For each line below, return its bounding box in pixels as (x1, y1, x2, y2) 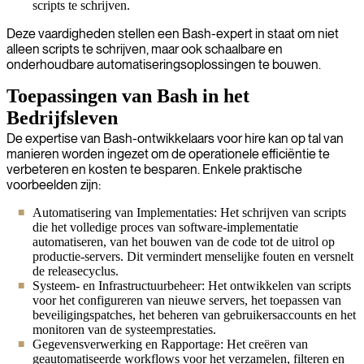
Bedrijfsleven (6, 106, 118, 128)
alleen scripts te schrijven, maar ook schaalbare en (6, 41, 283, 57)
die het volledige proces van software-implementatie (32, 219, 298, 234)
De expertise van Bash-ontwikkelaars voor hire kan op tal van (6, 130, 344, 146)
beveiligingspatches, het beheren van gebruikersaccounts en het (32, 307, 356, 322)
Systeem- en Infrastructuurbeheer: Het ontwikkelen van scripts (32, 278, 351, 292)
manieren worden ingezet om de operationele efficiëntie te (6, 145, 330, 162)
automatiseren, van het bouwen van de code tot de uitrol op (32, 234, 335, 249)
